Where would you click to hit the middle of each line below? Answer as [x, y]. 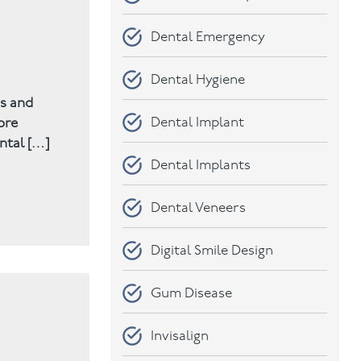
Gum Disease [192, 293]
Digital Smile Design [212, 251]
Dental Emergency [208, 37]
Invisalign [180, 336]
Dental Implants [201, 165]
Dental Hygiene [198, 80]
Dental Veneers [199, 208]
